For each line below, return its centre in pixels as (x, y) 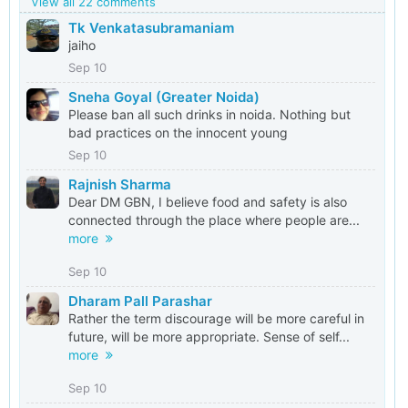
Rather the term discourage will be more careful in (216, 318)
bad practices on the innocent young (178, 133)
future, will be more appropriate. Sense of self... (209, 337)
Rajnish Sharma (120, 184)
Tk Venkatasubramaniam (151, 28)
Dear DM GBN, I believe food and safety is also (208, 202)
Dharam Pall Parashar (140, 301)
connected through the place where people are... (214, 220)
